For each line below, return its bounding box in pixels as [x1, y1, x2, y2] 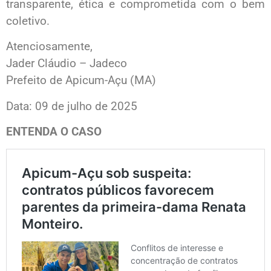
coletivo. [6, 13, 50, 28]
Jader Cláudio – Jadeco [6, 56, 127, 71]
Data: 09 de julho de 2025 [6, 99, 137, 113]
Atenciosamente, [6, 39, 93, 54]
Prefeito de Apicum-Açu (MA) [6, 73, 156, 88]
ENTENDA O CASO [6, 125, 102, 139]
